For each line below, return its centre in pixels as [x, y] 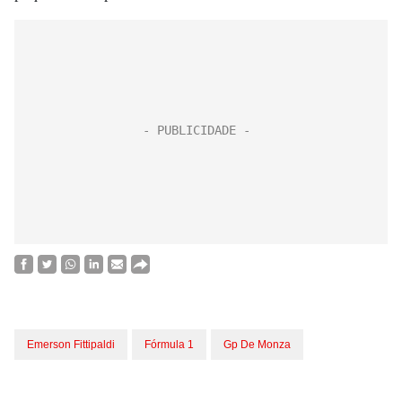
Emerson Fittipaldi [71, 345]
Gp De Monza [257, 345]
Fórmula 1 [169, 345]
